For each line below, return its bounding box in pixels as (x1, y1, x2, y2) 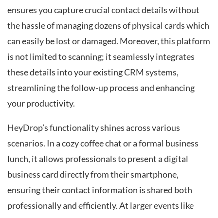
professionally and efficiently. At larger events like (7, 200, 194, 211)
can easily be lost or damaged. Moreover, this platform (7, 36, 210, 47)
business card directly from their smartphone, (7, 169, 179, 180)
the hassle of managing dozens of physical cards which (7, 20, 209, 31)
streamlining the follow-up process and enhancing (7, 83, 195, 93)
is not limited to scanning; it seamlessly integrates (7, 52, 195, 62)
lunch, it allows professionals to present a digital (7, 153, 188, 164)
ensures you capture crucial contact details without (7, 5, 200, 16)
